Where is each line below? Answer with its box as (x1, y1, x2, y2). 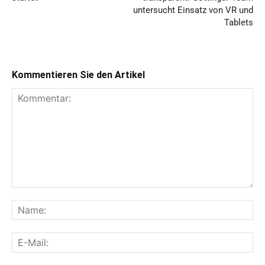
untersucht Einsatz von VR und (133, 5, 253, 15)
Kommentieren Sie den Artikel (12, 69, 145, 80)
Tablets (224, 17, 253, 28)
